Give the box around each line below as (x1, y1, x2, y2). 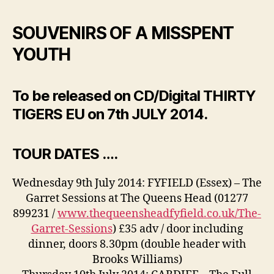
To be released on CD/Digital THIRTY (12, 87, 256, 105)
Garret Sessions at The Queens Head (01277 (26, 191, 248, 206)
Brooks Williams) (92, 253, 182, 267)
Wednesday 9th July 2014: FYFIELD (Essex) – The (12, 176, 262, 191)
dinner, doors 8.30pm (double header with (28, 237, 246, 252)
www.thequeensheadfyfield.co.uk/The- (57, 207, 261, 221)
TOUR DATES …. (12, 145, 118, 163)
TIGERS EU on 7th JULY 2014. (12, 105, 208, 124)
